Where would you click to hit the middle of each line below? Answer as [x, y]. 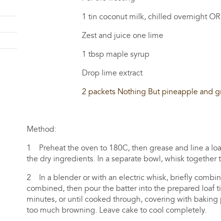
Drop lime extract [85, 73]
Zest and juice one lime [95, 35]
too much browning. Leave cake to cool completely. [117, 210]
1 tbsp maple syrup [88, 54]
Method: [42, 129]
